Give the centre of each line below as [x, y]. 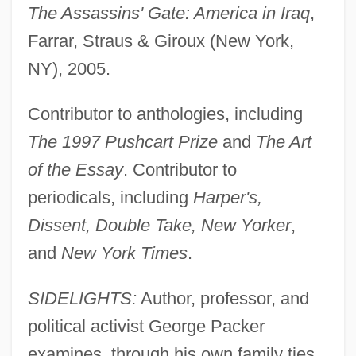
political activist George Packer [146, 326]
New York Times [124, 253]
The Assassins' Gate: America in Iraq [168, 13]
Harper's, [227, 197]
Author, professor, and [222, 298]
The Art [283, 141]
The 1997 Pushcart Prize [122, 141]
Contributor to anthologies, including [165, 114]
